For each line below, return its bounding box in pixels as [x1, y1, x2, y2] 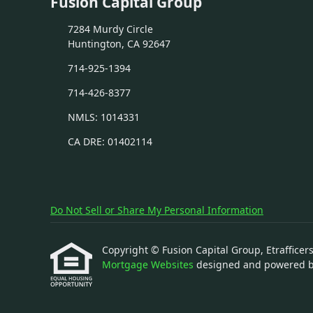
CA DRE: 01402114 [67, 135, 152, 148]
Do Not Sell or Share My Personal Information [50, 203, 263, 217]
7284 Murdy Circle [67, 22, 153, 36]
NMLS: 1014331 [67, 110, 140, 124]
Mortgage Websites [102, 258, 196, 271]
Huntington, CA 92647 [67, 37, 170, 50]
